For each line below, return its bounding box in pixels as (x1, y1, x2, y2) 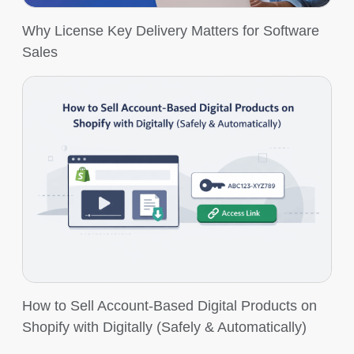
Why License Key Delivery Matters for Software (22, 23, 319, 39)
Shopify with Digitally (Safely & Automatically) (22, 319, 307, 335)
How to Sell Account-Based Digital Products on (22, 298, 317, 314)
